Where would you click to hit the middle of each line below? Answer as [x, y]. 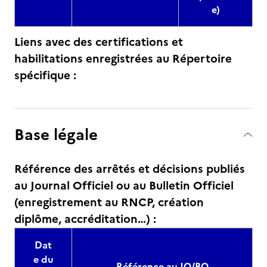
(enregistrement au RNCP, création [109, 202]
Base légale [56, 134]
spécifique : [45, 75]
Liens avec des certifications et [99, 42]
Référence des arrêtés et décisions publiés [130, 169]
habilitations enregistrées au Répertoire [123, 59]
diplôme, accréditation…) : [85, 219]
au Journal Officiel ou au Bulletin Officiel [124, 186]
